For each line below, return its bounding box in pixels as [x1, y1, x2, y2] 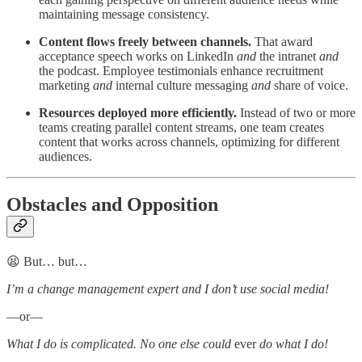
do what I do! [256, 337, 328, 351]
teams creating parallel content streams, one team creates [39, 120, 324, 134]
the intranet [256, 48, 319, 63]
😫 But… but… [6, 255, 87, 269]
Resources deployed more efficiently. [39, 105, 237, 120]
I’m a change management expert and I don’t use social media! [6, 282, 329, 297]
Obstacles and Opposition [6, 194, 218, 216]
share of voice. [274, 78, 348, 92]
